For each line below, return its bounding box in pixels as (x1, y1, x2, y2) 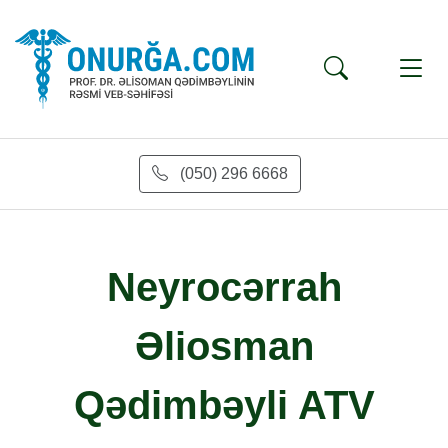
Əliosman (134, 324, 314, 368)
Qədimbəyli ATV (73, 383, 375, 427)
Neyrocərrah (106, 265, 342, 309)
